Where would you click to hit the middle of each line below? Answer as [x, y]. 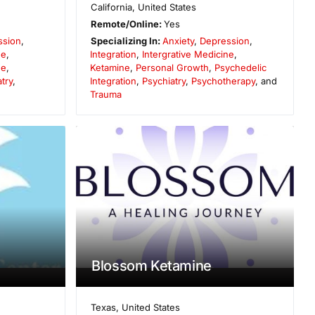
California [111, 7]
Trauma [106, 95]
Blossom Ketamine [152, 265]
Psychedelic [241, 68]
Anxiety [178, 41]
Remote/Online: [127, 24]
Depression [224, 41]
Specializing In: [126, 41]
